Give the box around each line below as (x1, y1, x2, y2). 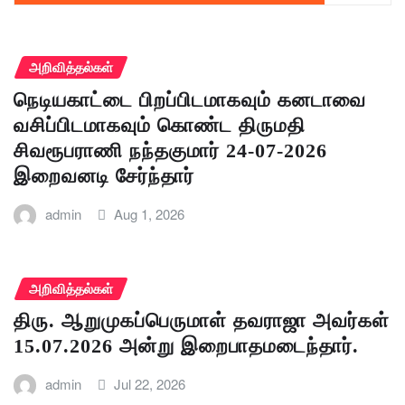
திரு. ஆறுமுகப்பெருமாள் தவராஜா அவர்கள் (14, 309, 390, 333)
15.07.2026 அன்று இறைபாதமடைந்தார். (14, 334, 359, 358)
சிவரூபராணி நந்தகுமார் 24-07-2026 (14, 138, 327, 162)
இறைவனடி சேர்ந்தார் (14, 164, 194, 187)
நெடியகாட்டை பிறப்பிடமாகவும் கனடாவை (14, 88, 366, 111)
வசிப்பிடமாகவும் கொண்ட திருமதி (14, 113, 306, 137)
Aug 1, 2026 (114, 203, 185, 223)
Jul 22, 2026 (114, 374, 186, 394)
